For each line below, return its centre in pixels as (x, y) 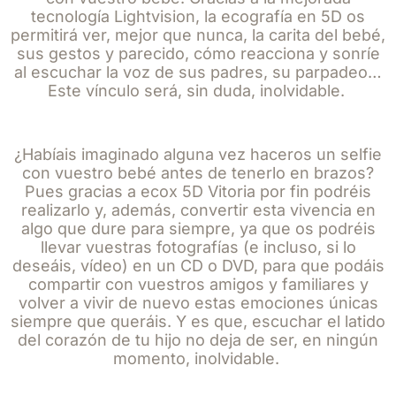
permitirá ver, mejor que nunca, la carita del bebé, (198, 35)
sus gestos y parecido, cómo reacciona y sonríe (198, 53)
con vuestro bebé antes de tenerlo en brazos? (198, 173)
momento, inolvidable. (196, 358)
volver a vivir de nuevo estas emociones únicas (198, 303)
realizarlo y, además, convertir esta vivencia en (198, 210)
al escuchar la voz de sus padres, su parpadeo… (198, 72)
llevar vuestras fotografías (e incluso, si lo (198, 247)
